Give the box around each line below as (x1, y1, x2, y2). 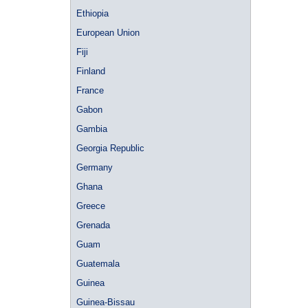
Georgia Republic (76, 143, 144, 153)
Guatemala (76, 258, 120, 269)
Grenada (76, 220, 110, 230)
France (76, 85, 104, 96)
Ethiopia (76, 8, 109, 19)
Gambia (76, 124, 107, 134)
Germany (76, 162, 113, 173)
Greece (76, 201, 105, 211)
